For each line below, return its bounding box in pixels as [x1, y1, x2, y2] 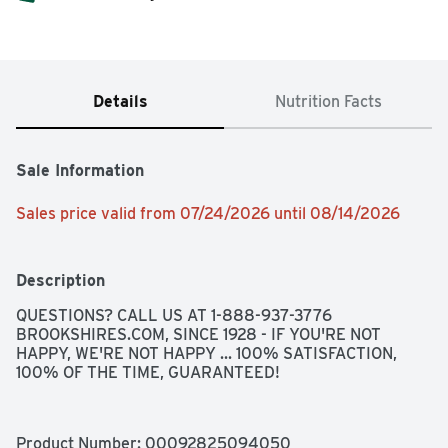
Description [16, 271, 105, 291]
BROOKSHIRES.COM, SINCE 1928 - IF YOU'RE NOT [16, 325, 381, 345]
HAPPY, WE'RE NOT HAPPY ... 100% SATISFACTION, [16, 344, 397, 364]
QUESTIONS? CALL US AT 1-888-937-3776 [16, 306, 332, 326]
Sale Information [16, 161, 144, 181]
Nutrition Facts [274, 92, 382, 112]
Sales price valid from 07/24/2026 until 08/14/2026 [16, 204, 400, 224]
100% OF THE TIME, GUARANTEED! [16, 363, 280, 383]
